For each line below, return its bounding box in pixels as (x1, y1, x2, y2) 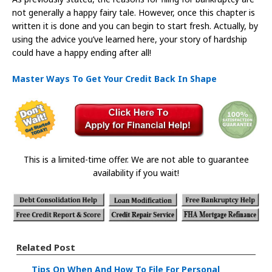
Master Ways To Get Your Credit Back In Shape (12, 72, 217, 84)
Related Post (16, 241, 75, 254)
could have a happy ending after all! (12, 46, 151, 58)
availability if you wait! (93, 167, 179, 179)
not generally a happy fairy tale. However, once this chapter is (12, 6, 255, 18)
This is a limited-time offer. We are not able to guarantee (23, 154, 249, 166)
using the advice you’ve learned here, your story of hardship (12, 33, 247, 45)
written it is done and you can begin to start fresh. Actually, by (12, 19, 258, 32)
